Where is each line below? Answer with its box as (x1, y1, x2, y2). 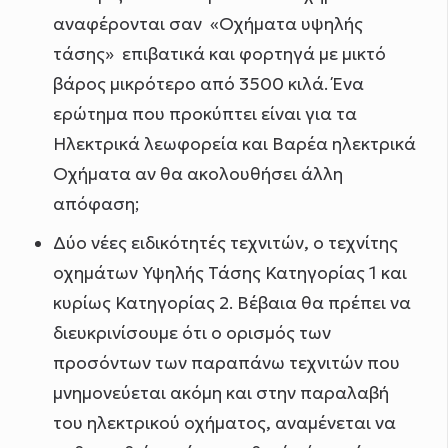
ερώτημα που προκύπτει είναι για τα (52, 103, 357, 126)
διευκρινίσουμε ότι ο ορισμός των (52, 322, 331, 345)
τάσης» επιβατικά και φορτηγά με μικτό (52, 43, 386, 66)
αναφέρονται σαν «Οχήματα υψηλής (52, 13, 363, 36)
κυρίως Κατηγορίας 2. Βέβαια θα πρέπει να (52, 292, 411, 315)
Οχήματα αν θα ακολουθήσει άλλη (52, 163, 343, 186)
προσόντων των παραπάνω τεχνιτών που (52, 352, 400, 375)
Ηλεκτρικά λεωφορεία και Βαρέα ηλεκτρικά (52, 133, 416, 156)
